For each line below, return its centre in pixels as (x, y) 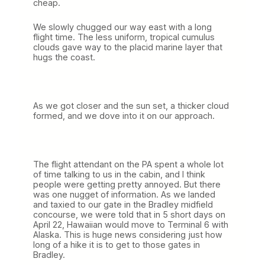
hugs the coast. (64, 57)
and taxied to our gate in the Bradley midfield (123, 205)
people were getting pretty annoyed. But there (127, 185)
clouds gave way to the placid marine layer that (128, 47)
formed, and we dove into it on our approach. (124, 116)
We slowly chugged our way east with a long (122, 27)
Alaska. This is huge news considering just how (128, 235)
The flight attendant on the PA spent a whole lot (128, 164)
